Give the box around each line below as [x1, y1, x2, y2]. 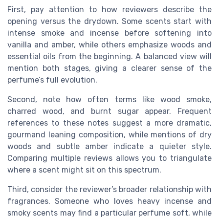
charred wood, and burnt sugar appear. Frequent [7, 106, 212, 116]
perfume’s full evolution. [7, 75, 97, 85]
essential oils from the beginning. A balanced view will [7, 51, 212, 61]
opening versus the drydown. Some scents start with [7, 16, 212, 26]
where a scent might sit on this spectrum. [7, 165, 161, 175]
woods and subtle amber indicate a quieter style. [7, 141, 212, 151]
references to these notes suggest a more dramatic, [7, 118, 212, 128]
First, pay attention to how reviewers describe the [7, 4, 212, 14]
